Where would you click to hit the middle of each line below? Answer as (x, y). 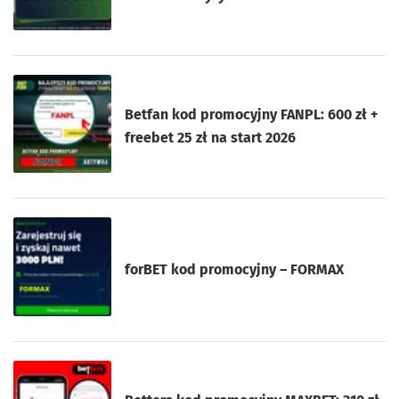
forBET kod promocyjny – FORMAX (235, 269)
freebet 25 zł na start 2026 (211, 138)
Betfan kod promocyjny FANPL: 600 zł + (252, 115)
